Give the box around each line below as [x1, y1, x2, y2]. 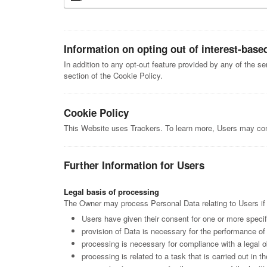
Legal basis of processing [64, 186, 159, 197]
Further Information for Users [64, 158, 204, 172]
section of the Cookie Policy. [64, 70, 163, 81]
